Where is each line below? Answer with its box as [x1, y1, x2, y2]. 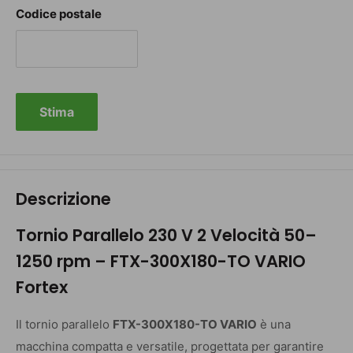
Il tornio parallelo [16, 317, 113, 333]
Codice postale [16, 6, 102, 21]
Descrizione [16, 187, 111, 210]
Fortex [16, 276, 68, 299]
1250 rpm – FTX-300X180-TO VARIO [16, 250, 306, 273]
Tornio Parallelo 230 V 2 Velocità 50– [16, 224, 317, 247]
